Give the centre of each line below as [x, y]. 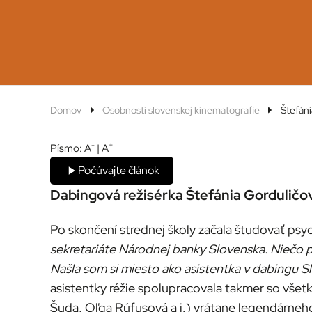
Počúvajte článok [119, 171]
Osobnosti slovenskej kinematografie [181, 110]
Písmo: [66, 149]
